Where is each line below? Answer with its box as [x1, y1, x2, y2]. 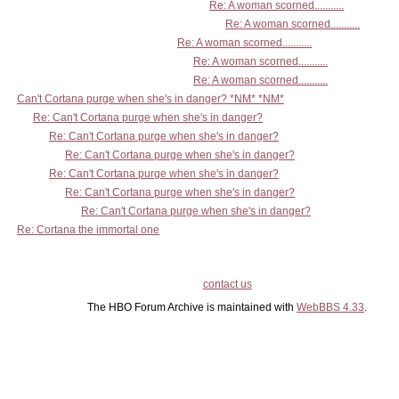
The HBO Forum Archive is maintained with [87, 301, 297, 313]
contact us [202, 278, 252, 290]
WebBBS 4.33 [297, 301, 364, 313]
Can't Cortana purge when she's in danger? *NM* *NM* [17, 93, 284, 105]
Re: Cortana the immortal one [17, 224, 159, 236]
